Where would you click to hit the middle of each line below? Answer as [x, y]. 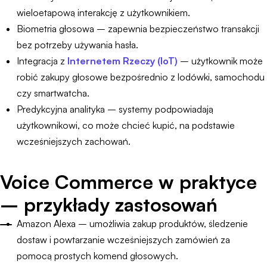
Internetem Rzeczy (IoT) [122, 61]
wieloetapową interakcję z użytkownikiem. [103, 13]
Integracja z [42, 61]
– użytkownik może [220, 61]
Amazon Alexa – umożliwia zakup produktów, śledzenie [132, 223]
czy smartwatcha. [53, 93]
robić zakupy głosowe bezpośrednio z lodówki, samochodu [141, 77]
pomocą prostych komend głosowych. [97, 256]
